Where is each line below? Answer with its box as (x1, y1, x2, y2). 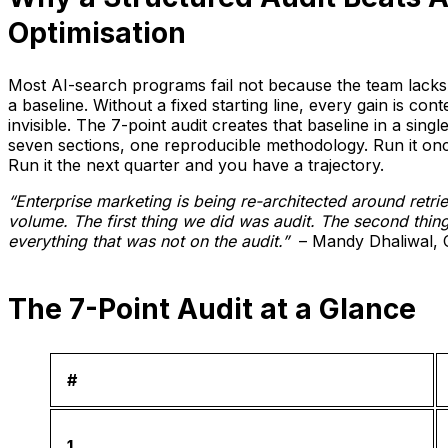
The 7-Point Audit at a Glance (8, 292, 416, 327)
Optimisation (8, 16, 186, 51)
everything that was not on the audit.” (8, 231, 289, 252)
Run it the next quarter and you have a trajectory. (8, 155, 384, 176)
